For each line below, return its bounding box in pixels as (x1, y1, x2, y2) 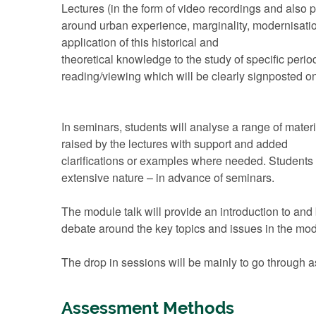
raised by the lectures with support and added (61, 135, 288, 152)
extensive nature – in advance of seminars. (61, 169, 274, 186)
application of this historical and (61, 34, 219, 50)
